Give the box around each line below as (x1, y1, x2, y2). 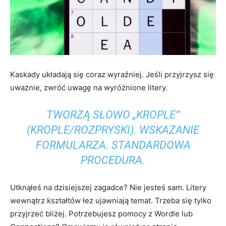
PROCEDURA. (81, 153, 145, 166)
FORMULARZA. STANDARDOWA (35, 138, 191, 151)
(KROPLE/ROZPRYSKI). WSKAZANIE (27, 123, 199, 136)
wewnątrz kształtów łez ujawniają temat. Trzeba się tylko (10, 195, 211, 205)
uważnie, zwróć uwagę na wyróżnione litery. (10, 82, 167, 92)
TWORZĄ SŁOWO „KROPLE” (46, 108, 180, 121)
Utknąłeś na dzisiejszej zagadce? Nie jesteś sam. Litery (10, 182, 206, 192)
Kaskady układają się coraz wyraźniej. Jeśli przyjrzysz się (10, 69, 214, 79)
